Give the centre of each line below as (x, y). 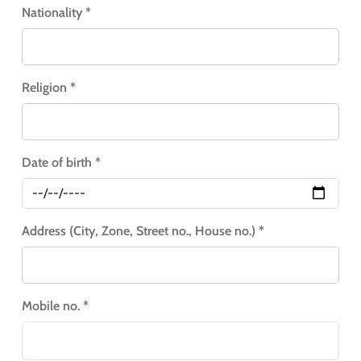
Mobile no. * (55, 305)
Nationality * (56, 12)
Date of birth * (61, 162)
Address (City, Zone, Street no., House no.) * (143, 230)
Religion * (48, 87)
